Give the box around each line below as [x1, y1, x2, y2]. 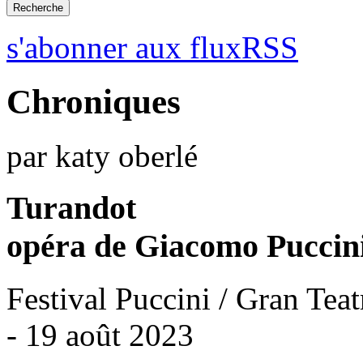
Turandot [6, 190, 136, 227]
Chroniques [6, 82, 181, 121]
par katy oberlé [6, 138, 198, 173]
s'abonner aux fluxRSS [6, 29, 298, 65]
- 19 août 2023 [6, 318, 194, 353]
